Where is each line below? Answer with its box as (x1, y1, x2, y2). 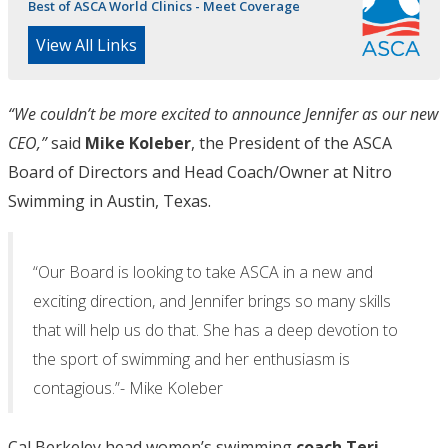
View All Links (36, 33, 137, 56)
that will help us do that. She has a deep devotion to (33, 318, 398, 341)
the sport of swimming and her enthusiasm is (33, 347, 350, 370)
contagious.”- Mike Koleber (33, 376, 223, 399)
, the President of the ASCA (191, 131, 392, 154)
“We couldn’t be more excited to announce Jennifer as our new (8, 102, 438, 125)
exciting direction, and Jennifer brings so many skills (33, 289, 391, 312)
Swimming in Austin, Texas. (8, 189, 211, 212)
